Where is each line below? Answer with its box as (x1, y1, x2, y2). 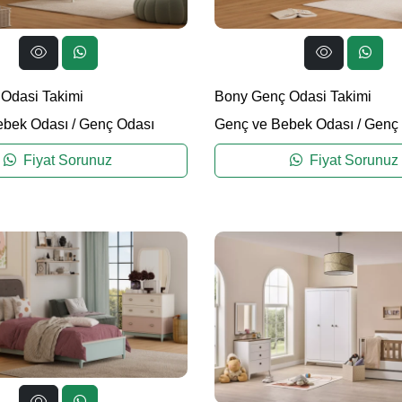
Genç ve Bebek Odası (214, 117, 354, 133)
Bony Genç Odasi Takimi (214, 89, 371, 105)
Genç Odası (78, 117, 154, 133)
